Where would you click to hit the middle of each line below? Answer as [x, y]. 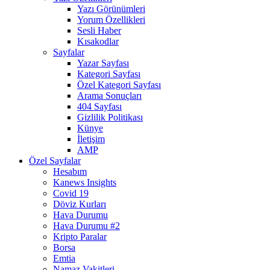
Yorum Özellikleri [111, 20]
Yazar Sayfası [103, 63]
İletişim [91, 139]
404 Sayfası [99, 107]
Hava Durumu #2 [86, 226]
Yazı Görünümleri [111, 9]
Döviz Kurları [80, 204]
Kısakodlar [98, 42]
